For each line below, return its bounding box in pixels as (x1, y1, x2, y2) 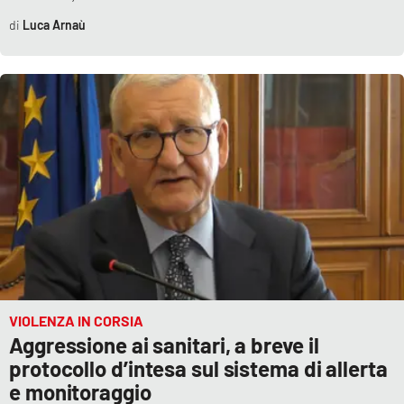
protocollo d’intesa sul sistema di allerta (9, 355, 388, 382)
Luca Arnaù (22, 17, 86, 33)
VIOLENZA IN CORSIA (9, 312, 143, 330)
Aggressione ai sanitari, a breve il (9, 332, 319, 359)
